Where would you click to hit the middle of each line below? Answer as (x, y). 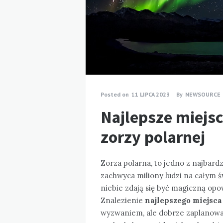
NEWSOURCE (203, 94)
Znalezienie (123, 200)
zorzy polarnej (153, 137)
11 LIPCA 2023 (151, 94)
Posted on (115, 94)
